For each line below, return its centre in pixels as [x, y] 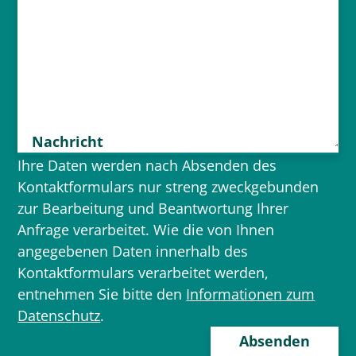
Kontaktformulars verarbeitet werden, [143, 272]
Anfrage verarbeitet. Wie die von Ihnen [146, 229]
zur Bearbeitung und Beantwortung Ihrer [153, 208]
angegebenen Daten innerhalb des [133, 251]
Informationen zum [251, 294]
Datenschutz [59, 315]
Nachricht [68, 141]
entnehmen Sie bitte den [102, 294]
